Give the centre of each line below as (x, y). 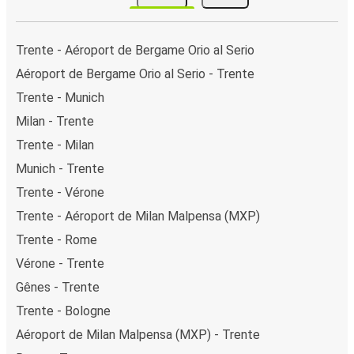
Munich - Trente (60, 168)
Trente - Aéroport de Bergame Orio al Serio (135, 50)
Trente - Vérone (60, 192)
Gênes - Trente (58, 287)
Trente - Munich (60, 97)
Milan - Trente (55, 121)
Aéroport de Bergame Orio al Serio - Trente (135, 73)
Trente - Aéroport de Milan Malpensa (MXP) (138, 216)
